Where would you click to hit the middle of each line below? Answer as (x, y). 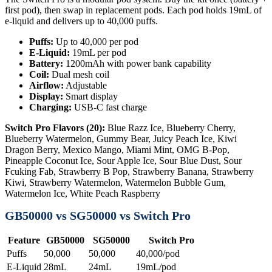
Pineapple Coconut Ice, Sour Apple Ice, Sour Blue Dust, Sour (123, 160)
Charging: (50, 107)
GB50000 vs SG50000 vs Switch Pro (98, 216)
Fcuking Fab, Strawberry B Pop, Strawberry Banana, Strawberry (129, 171)
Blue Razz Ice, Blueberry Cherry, (170, 127)
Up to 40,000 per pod (96, 41)
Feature (24, 240)
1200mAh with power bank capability (137, 63)
